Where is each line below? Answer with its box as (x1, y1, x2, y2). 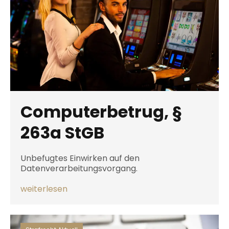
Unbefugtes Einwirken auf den (20, 152, 140, 164)
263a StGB (20, 121, 104, 144)
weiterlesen (20, 183, 67, 195)
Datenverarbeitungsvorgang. (20, 163, 138, 174)
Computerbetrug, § (20, 100, 182, 123)
